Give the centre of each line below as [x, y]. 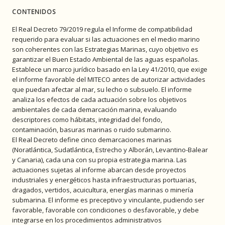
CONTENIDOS [34, 12]
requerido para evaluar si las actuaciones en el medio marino [106, 39]
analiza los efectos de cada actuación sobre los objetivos [99, 100]
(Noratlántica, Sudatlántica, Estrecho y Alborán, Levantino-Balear [110, 150]
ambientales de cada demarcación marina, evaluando [94, 110]
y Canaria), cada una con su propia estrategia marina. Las [99, 160]
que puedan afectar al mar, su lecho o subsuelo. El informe [102, 90]
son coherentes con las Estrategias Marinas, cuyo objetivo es [105, 49]
